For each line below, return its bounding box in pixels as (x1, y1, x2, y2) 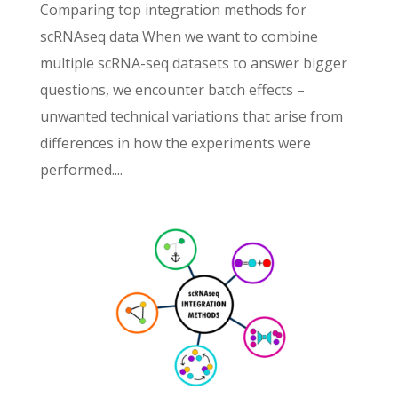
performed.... (39, 159, 123, 179)
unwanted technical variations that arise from (39, 106, 343, 126)
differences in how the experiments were (39, 132, 311, 153)
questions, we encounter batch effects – (39, 79, 305, 99)
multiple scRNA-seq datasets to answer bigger (39, 52, 347, 73)
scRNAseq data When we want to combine (39, 26, 318, 46)
